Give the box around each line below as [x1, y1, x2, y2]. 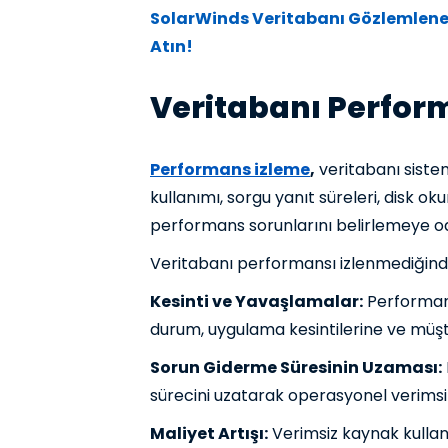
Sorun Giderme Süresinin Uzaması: [150, 356, 442, 379]
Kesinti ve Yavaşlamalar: [150, 290, 363, 313]
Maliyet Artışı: [150, 422, 268, 445]
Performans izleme [150, 158, 310, 181]
